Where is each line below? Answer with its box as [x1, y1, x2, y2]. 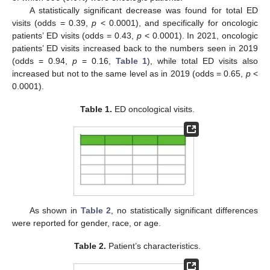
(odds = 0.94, [12, 56, 72, 66]
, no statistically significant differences [111, 206, 259, 216]
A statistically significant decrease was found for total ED [29, 5, 258, 16]
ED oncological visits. [112, 104, 195, 115]
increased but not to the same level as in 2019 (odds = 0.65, [12, 69, 246, 79]
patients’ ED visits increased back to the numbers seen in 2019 [12, 43, 258, 54]
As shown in [29, 206, 81, 216]
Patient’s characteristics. [106, 241, 201, 251]
